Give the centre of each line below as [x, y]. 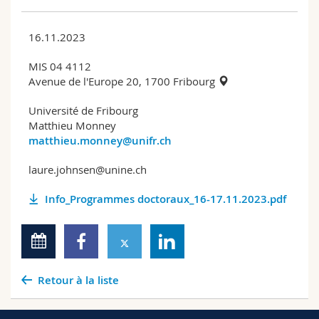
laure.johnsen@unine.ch [88, 169]
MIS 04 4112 [60, 66]
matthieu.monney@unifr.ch [100, 140]
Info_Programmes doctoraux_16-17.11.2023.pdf [165, 199]
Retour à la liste [78, 280]
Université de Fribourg [83, 110]
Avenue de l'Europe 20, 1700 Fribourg [123, 81]
